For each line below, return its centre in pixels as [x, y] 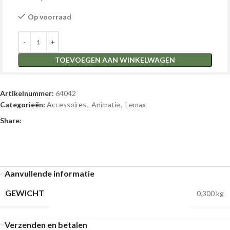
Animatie [106, 105]
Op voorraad [50, 17]
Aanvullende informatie [50, 174]
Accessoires [66, 105]
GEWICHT [25, 193]
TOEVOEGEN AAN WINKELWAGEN [115, 60]
